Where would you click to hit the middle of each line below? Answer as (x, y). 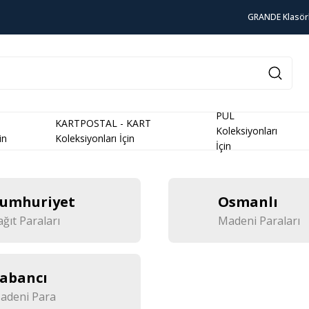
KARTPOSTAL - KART (103, 123)
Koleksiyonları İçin (95, 138)
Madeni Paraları (259, 221)
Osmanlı (248, 202)
